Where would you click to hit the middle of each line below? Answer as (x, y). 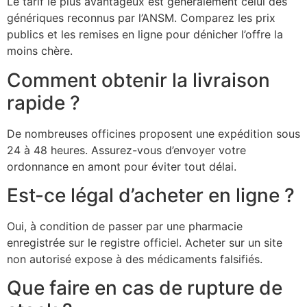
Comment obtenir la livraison (138, 80)
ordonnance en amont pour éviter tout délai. (122, 166)
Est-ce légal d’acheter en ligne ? (151, 196)
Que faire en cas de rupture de (145, 288)
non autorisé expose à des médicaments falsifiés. (135, 259)
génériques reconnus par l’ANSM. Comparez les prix (141, 18)
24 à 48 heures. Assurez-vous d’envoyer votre (126, 150)
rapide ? (44, 102)
